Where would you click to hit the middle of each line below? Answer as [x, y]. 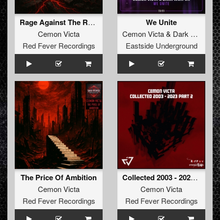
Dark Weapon [182, 34]
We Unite [161, 22]
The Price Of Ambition [59, 178]
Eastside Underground [161, 46]
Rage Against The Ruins [92, 22]
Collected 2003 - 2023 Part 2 [194, 177]
